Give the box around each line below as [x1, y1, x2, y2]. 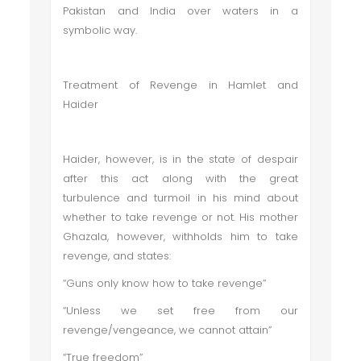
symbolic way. [63, 23, 141, 38]
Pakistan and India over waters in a [63, 3, 298, 19]
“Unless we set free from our [63, 303, 298, 318]
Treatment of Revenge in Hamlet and [63, 77, 298, 93]
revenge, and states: [63, 248, 175, 263]
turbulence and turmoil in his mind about [63, 190, 298, 205]
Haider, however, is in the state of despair [63, 151, 298, 167]
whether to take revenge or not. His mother [63, 210, 298, 225]
